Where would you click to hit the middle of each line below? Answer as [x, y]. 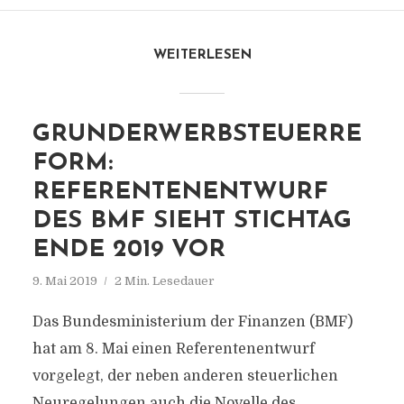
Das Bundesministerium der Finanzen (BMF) [192, 322]
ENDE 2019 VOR [129, 250]
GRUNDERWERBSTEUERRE [197, 135]
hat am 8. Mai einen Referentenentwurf [173, 349]
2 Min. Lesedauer [164, 281]
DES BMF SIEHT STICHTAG [192, 221]
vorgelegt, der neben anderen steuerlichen [185, 376]
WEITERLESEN [202, 55]
